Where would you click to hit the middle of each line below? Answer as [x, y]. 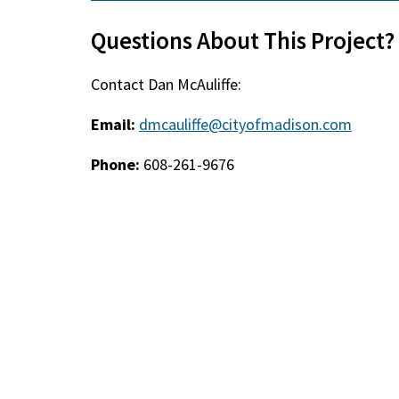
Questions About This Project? [243, 40]
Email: [114, 124]
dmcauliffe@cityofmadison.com [246, 124]
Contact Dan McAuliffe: [167, 84]
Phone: [116, 164]
